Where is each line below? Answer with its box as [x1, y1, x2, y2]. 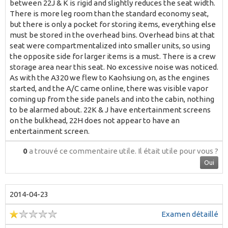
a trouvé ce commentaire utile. [27, 146, 138, 155]
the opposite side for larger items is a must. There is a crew [10, 51, 216, 61]
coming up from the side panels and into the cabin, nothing [10, 94, 214, 103]
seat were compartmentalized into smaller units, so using [10, 41, 210, 50]
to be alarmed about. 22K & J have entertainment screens [10, 105, 211, 114]
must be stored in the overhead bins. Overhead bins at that [10, 30, 215, 39]
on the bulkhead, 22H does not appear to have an [10, 116, 180, 125]
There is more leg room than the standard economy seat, [10, 9, 209, 18]
